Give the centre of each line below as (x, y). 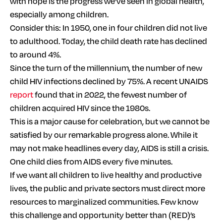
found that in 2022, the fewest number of (110, 94)
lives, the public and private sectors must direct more (108, 188)
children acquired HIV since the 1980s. (80, 108)
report (22, 94)
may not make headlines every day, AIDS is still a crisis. (109, 148)
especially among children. (59, 14)
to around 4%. (35, 54)
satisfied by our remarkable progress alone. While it (104, 134)
